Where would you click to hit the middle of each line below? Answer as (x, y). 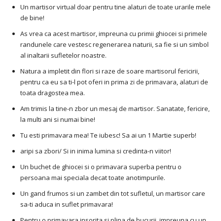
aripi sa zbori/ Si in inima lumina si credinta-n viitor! (96, 151)
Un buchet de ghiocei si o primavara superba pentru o (101, 167)
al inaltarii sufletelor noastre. (63, 55)
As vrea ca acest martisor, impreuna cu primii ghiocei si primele (114, 34)
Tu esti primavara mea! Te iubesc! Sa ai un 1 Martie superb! (108, 135)
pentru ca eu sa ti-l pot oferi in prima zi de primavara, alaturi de (114, 82)
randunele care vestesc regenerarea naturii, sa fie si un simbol (114, 45)
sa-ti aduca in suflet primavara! (67, 204)
